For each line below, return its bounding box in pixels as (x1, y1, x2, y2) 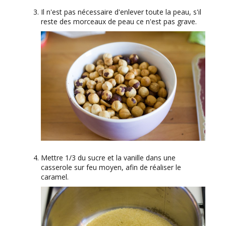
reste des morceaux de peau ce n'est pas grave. (41, 16, 197, 26)
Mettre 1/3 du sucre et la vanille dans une (41, 153, 176, 163)
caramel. (41, 172, 69, 182)
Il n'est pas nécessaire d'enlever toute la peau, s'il (41, 7, 201, 17)
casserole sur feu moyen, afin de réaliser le (41, 162, 181, 173)
